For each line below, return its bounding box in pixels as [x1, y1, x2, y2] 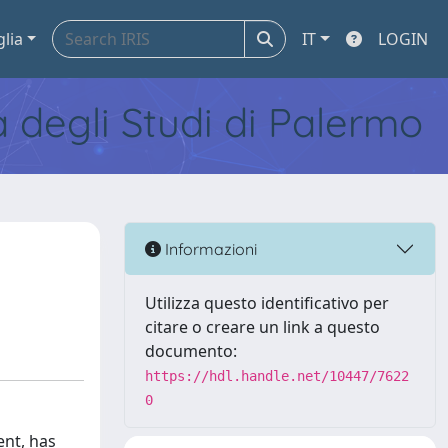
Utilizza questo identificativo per [145, 292, 389, 314]
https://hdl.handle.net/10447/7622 [145, 368, 409, 384]
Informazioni [161, 238, 257, 259]
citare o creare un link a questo [145, 316, 380, 338]
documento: [145, 340, 237, 362]
